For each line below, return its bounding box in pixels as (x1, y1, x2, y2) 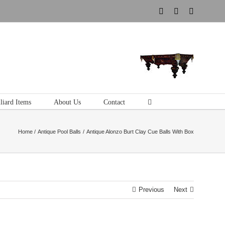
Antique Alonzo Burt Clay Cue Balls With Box (86, 128, 194, 135)
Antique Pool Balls (38, 128, 81, 135)
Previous (139, 186, 164, 193)
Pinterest (178, 6, 205, 15)
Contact (103, 98, 125, 106)
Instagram (163, 6, 194, 15)
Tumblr (193, 6, 216, 15)
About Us (53, 98, 81, 106)
